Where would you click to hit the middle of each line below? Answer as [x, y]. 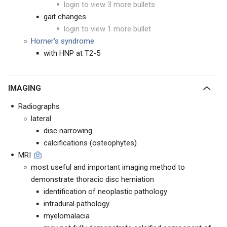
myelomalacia [67, 216]
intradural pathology [77, 204]
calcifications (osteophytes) [90, 143]
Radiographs [39, 106]
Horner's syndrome [63, 41]
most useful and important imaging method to [108, 167]
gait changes [65, 17]
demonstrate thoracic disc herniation [92, 179]
